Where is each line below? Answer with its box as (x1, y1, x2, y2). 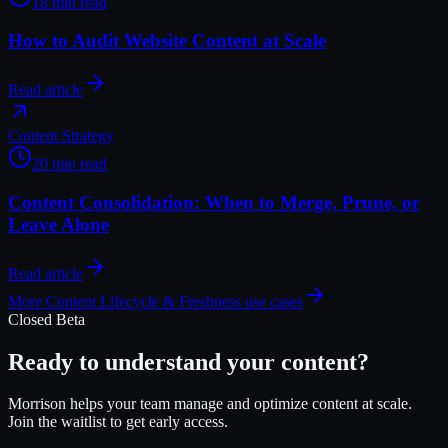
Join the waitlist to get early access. (8, 413, 228, 431)
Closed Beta (8, 310, 85, 328)
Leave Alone (8, 213, 109, 235)
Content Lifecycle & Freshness (46, 292, 241, 310)
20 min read (32, 155, 107, 173)
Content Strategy (8, 127, 114, 145)
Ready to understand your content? (8, 348, 369, 375)
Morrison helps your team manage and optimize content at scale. (8, 395, 412, 413)
